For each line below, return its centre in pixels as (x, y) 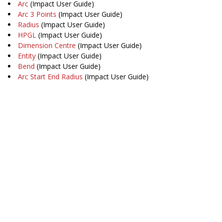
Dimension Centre (47, 46)
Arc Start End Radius (50, 77)
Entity (27, 56)
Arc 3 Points (37, 14)
